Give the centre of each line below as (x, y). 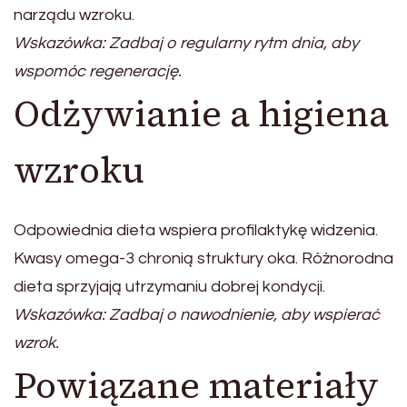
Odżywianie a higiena (201, 114)
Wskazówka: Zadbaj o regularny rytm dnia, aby (186, 44)
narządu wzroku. (74, 15)
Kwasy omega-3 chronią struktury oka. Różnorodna (203, 259)
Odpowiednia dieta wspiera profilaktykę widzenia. (196, 231)
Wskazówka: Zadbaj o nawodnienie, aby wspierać (197, 315)
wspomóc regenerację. (98, 72)
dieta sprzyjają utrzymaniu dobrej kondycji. (169, 287)
